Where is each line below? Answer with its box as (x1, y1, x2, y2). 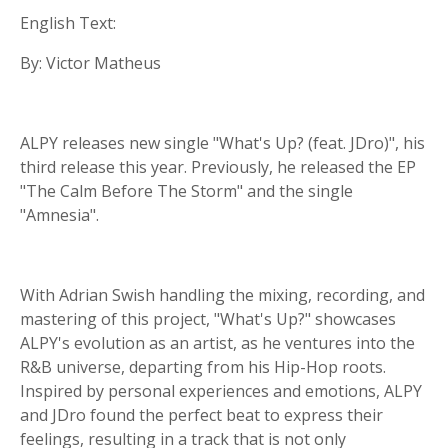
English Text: (20, 12, 116, 34)
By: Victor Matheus (20, 52, 161, 74)
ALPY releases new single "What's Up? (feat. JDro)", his (20, 132, 425, 154)
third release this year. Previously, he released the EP (20, 156, 416, 178)
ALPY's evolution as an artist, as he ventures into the (20, 332, 415, 354)
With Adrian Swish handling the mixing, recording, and (20, 284, 425, 306)
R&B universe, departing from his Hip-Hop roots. (20, 356, 386, 378)
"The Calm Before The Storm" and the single (20, 180, 353, 202)
